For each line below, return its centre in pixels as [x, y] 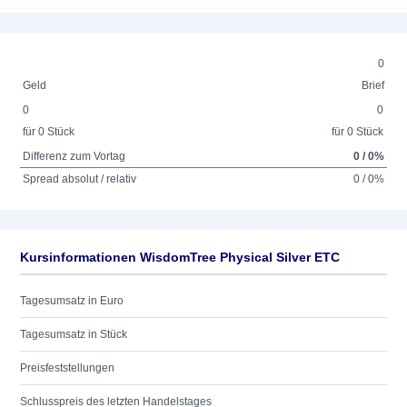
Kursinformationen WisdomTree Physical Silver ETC [180, 257]
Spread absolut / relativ [80, 179]
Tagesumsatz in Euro [72, 301]
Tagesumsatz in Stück [74, 334]
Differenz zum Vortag [74, 156]
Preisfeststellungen [67, 368]
